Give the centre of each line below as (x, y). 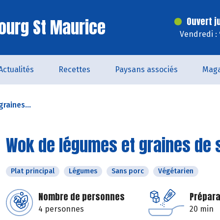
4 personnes (61, 209)
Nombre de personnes (82, 197)
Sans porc (128, 171)
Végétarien (176, 171)
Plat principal (33, 171)
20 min (202, 209)
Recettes (74, 69)
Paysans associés (146, 69)
